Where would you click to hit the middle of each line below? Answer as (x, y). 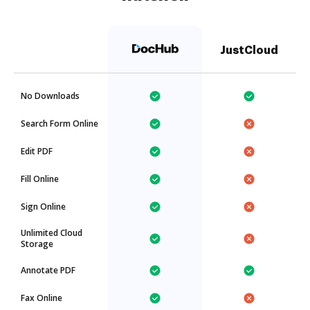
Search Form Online (60, 124)
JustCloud (249, 51)
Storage (37, 244)
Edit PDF (37, 151)
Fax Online (42, 298)
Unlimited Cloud (52, 233)
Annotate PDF (48, 270)
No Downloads (50, 96)
